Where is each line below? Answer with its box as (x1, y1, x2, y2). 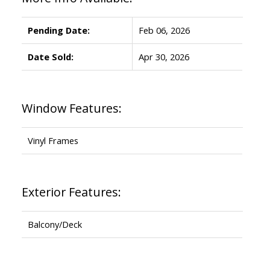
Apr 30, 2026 (138, 50, 189, 63)
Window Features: (21, 99, 122, 116)
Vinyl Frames (27, 134, 78, 146)
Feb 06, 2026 (138, 24, 190, 36)
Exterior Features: (21, 183, 121, 200)
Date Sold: (27, 50, 74, 63)
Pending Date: (27, 24, 90, 36)
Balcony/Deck (27, 218, 82, 230)
